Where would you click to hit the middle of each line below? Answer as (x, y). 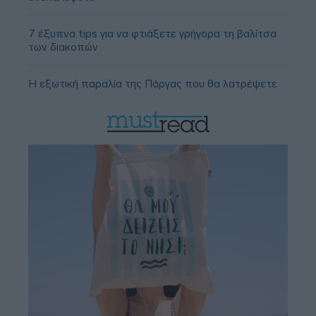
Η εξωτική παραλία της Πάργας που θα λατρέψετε (153, 84)
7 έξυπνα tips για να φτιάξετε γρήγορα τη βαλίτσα (152, 34)
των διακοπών (63, 47)
